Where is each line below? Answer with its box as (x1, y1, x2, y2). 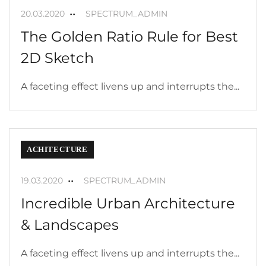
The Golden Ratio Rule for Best (21, 28, 238, 46)
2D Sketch (21, 49, 94, 67)
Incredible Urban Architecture (21, 195, 235, 213)
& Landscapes (21, 216, 119, 234)
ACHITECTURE (27, 145, 88, 154)
